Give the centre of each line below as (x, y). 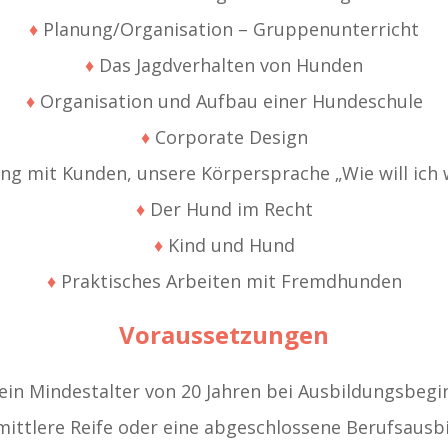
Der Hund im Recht (228, 209)
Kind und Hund (228, 245)
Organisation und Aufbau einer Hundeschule (228, 101)
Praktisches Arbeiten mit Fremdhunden (228, 281)
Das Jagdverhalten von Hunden (228, 65)
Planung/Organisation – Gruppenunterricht (228, 29)
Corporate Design (228, 137)
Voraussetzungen (224, 335)
